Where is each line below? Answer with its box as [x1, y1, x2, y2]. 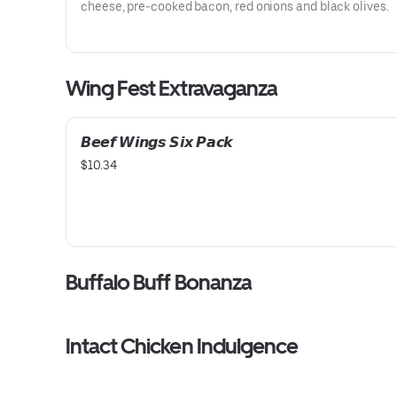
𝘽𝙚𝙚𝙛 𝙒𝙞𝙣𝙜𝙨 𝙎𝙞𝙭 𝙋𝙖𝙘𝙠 [81, 134, 233, 151]
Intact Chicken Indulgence [66, 333, 298, 359]
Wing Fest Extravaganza [66, 75, 277, 101]
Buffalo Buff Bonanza [66, 269, 252, 295]
